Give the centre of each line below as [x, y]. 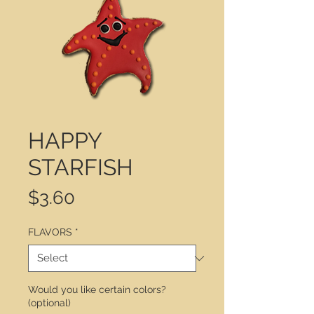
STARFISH [81, 167]
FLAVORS [50, 232]
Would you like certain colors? [97, 289]
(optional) [49, 303]
